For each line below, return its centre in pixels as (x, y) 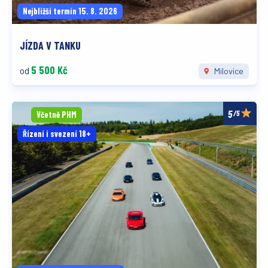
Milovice (228, 71)
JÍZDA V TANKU (50, 46)
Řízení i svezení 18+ (57, 133)
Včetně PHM (56, 114)
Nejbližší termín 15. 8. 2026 (70, 11)
